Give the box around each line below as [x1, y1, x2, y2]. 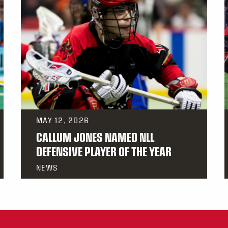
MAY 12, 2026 [36, 116, 90, 125]
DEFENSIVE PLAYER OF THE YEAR [36, 144, 172, 159]
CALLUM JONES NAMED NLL [36, 130, 154, 145]
